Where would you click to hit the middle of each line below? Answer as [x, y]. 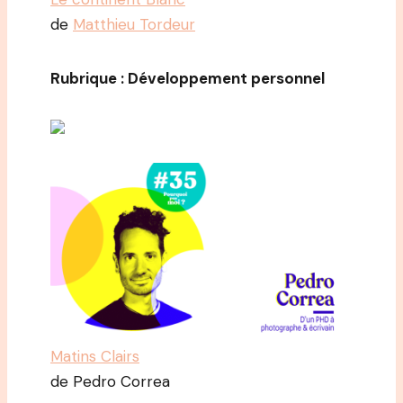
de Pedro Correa [110, 381]
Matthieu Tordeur [134, 25]
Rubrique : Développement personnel [188, 79]
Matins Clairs [95, 356]
